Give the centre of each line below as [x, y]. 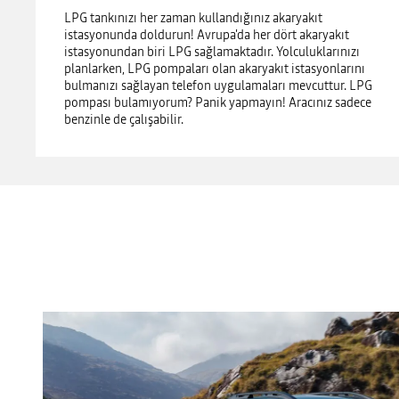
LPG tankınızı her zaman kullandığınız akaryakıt [193, 17]
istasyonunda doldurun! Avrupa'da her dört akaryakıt [207, 34]
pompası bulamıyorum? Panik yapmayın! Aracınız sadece [218, 102]
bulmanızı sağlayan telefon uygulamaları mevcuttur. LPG [218, 85]
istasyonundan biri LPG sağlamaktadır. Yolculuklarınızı [212, 51]
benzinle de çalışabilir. [125, 119]
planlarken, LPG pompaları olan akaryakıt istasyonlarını [215, 68]
